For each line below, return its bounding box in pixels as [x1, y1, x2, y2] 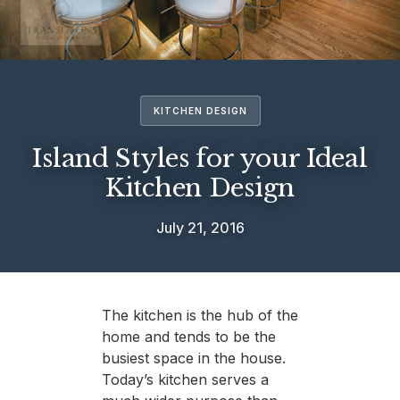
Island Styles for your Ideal [32, 142, 368, 174]
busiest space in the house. [101, 348, 290, 367]
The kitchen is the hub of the [101, 305, 298, 324]
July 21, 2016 [155, 218, 245, 237]
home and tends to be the [101, 327, 276, 346]
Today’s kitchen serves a [101, 370, 269, 388]
